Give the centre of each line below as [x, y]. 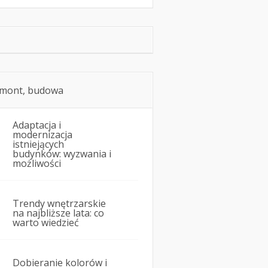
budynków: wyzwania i [62, 154]
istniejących [38, 144]
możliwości [37, 164]
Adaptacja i [37, 125]
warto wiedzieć [46, 223]
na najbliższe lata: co [58, 213]
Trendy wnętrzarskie [59, 204]
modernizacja [42, 135]
